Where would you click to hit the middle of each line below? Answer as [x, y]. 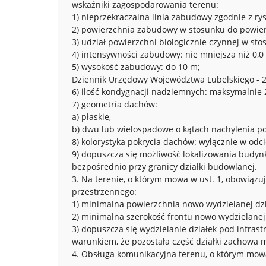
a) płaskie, [91, 117]
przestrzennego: [104, 191]
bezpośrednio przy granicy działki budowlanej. [164, 167]
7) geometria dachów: [115, 104]
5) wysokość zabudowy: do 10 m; [136, 67]
